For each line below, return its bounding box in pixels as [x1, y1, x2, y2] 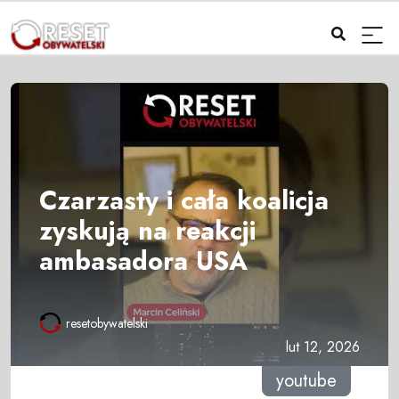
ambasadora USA [39, 241, 248, 280]
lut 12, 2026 [286, 337, 360, 358]
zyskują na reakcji [39, 211, 256, 249]
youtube [275, 368, 337, 395]
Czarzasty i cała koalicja [39, 181, 329, 219]
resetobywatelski [66, 314, 148, 333]
